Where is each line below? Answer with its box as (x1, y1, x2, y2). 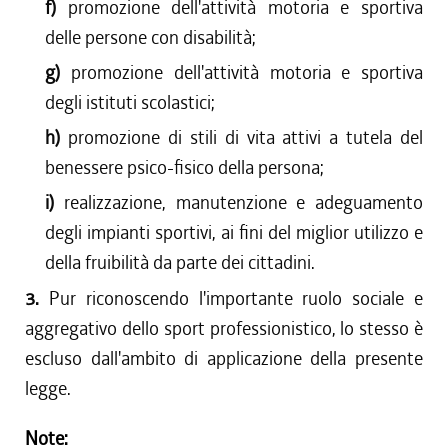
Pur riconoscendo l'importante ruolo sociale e (48, 286, 424, 311)
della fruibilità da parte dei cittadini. (45, 250, 316, 275)
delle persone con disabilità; (45, 25, 257, 50)
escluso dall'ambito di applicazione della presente (25, 346, 423, 371)
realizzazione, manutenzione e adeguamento (64, 190, 424, 215)
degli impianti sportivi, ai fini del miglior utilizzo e (45, 220, 423, 245)
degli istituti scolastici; (45, 90, 216, 115)
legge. (25, 376, 71, 401)
